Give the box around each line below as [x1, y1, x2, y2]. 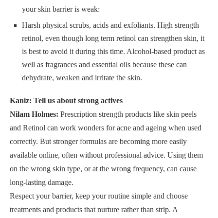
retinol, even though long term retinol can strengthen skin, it [22, 34, 204, 43]
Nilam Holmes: [10, 110, 60, 119]
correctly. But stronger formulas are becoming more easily [10, 137, 187, 146]
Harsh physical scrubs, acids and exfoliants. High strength [22, 21, 199, 30]
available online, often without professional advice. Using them [10, 151, 203, 160]
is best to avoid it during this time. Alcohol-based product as [22, 47, 205, 56]
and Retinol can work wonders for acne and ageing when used [10, 124, 201, 132]
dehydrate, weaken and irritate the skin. [22, 73, 142, 82]
